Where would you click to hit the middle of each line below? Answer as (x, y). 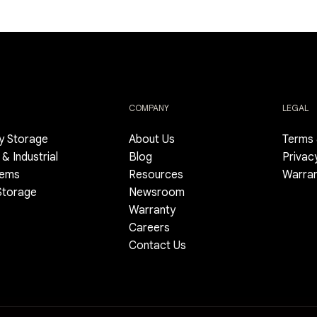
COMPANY (149, 108)
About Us (152, 140)
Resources (156, 175)
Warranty (152, 211)
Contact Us (158, 246)
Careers (150, 228)
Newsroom (157, 193)
